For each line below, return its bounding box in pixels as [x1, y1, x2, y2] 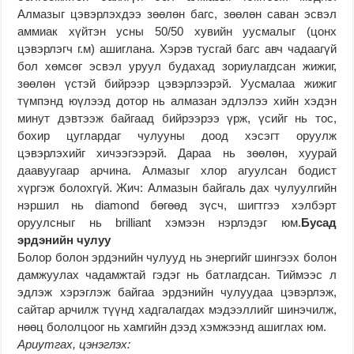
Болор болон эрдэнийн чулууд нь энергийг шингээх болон [17, 250, 337, 264]
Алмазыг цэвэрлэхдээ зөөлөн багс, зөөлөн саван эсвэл [17, 6, 337, 21]
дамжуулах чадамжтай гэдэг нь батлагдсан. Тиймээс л [17, 267, 337, 281]
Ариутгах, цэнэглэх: [17, 337, 131, 351]
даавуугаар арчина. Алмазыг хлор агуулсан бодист [17, 163, 337, 177]
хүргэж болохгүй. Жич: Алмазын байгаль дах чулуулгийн [17, 180, 337, 194]
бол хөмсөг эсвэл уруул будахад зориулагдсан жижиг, [17, 58, 337, 73]
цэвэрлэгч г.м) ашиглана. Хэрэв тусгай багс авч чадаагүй [17, 41, 337, 55]
